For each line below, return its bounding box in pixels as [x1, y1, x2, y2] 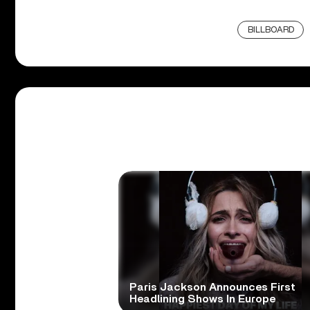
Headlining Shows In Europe [129, 293, 275, 304]
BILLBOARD [247, 25, 294, 35]
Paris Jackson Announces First [129, 281, 295, 293]
